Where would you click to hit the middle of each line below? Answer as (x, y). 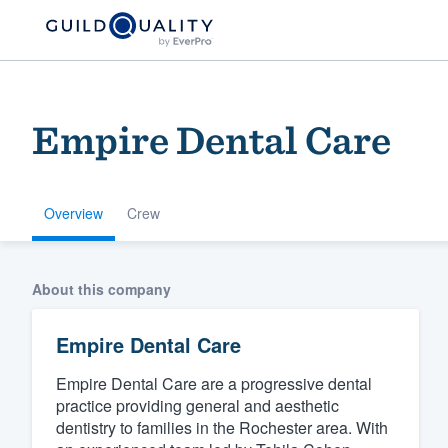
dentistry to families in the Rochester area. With (222, 427)
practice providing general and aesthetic (197, 405)
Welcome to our (290, 302)
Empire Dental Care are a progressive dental (214, 383)
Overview (73, 213)
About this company (101, 288)
